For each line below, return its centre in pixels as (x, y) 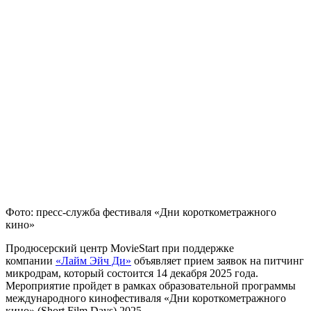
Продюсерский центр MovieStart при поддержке (120, 248)
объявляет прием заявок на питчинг (218, 260)
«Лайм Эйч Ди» (93, 260)
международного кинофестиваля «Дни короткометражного (146, 298)
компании (31, 260)
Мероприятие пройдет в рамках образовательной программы (151, 285)
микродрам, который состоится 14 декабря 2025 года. (132, 273)
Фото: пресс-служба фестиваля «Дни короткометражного (141, 212)
